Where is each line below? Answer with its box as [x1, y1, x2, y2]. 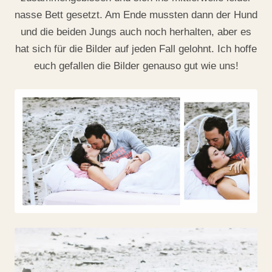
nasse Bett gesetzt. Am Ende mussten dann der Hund [15, 8, 257, 21]
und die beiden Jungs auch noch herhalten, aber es [21, 25, 251, 38]
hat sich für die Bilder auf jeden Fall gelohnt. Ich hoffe [15, 42, 257, 55]
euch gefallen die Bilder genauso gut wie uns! [33, 59, 239, 72]
